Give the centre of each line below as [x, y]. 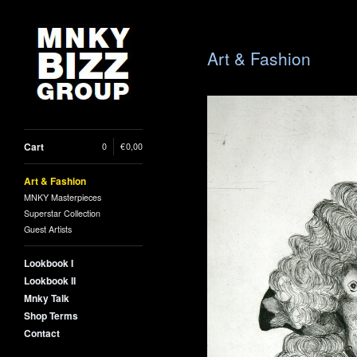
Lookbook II [50, 280]
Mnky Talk [47, 298]
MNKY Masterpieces [63, 197]
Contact [42, 333]
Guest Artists [48, 229]
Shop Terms [51, 316]
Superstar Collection [62, 213]
